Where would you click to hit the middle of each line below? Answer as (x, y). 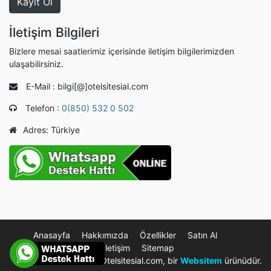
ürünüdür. (242, 261)
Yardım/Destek (62, 248)
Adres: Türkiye (51, 130)
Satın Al (203, 235)
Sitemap (158, 248)
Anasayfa (52, 235)
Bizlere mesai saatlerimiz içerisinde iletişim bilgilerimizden (122, 51)
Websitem (201, 261)
